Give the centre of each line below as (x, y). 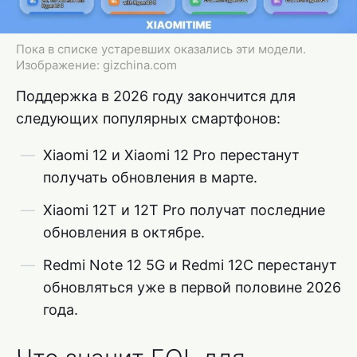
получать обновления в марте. (150, 177)
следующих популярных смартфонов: (148, 118)
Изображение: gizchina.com (96, 65)
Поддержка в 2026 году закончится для (156, 96)
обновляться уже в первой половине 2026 (192, 287)
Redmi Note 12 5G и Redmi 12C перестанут (190, 265)
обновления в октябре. (124, 232)
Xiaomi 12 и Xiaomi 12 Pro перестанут (171, 155)
